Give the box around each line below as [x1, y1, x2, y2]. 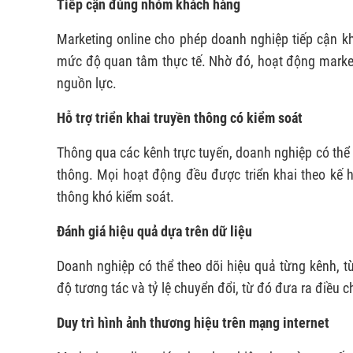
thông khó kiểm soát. [57, 188, 174, 205]
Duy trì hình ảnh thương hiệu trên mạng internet [57, 314, 329, 331]
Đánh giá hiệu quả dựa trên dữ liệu [57, 222, 252, 240]
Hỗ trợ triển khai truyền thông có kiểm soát [57, 109, 303, 126]
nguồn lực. [57, 74, 117, 91]
